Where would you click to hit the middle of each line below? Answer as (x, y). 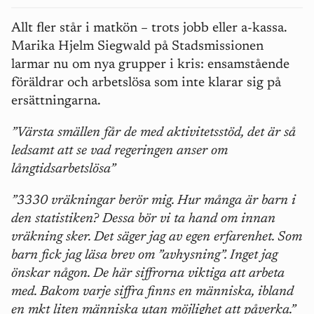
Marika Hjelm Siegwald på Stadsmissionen (137, 47)
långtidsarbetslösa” (63, 170)
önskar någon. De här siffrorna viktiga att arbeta (148, 274)
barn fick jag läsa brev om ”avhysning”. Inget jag (144, 256)
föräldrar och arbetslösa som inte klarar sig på (146, 83)
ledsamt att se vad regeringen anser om (120, 151)
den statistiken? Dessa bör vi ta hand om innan (143, 219)
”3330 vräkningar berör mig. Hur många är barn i (153, 201)
